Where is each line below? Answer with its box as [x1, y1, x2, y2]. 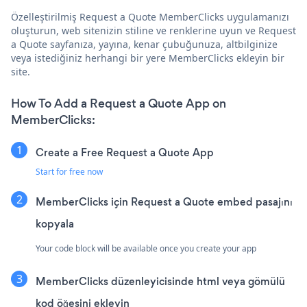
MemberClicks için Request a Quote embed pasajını [36, 194, 293, 209]
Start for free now [36, 165, 103, 177]
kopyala [36, 216, 74, 231]
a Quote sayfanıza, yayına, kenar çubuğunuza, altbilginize [11, 37, 278, 51]
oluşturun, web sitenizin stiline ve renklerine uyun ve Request [11, 23, 296, 37]
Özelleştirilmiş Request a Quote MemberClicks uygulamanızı [11, 10, 289, 23]
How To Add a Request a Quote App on [11, 95, 226, 112]
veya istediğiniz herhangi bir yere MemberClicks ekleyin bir [11, 51, 284, 64]
